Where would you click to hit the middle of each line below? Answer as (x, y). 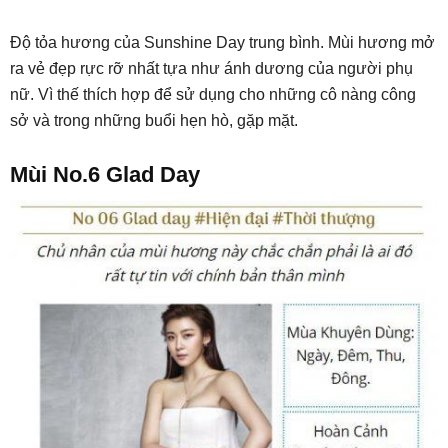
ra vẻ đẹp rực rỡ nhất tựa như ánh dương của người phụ (211, 68)
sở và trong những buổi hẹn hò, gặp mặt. (154, 120)
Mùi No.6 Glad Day (105, 174)
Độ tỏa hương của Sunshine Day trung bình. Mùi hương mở (222, 42)
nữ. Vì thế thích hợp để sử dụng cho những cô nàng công (213, 94)
